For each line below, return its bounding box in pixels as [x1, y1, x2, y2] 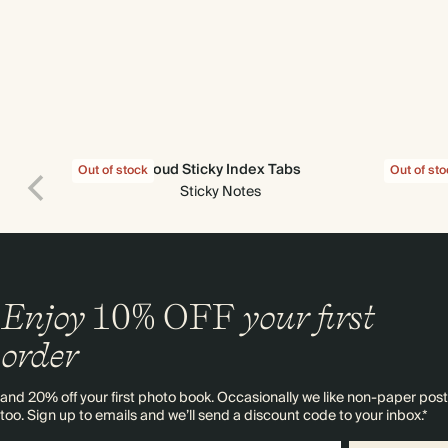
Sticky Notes [179, 180, 261, 204]
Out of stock [78, 160, 148, 181]
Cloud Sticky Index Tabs [139, 158, 301, 182]
